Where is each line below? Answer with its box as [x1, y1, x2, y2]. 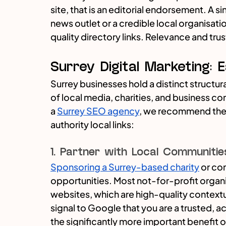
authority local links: [50, 119, 134, 131]
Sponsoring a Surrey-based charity [50, 161, 199, 173]
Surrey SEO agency [57, 105, 139, 117]
